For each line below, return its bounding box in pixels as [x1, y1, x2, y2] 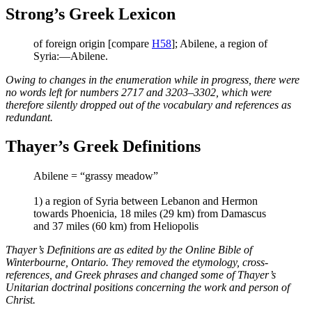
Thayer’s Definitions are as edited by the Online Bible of [6, 244, 252, 256]
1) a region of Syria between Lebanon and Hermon [33, 195, 258, 208]
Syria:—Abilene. [33, 49, 108, 62]
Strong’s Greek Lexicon [6, 4, 175, 23]
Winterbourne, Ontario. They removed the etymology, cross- [6, 256, 268, 269]
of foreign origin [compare [33, 37, 152, 49]
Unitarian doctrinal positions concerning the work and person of [6, 281, 290, 294]
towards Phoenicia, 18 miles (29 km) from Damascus [33, 208, 266, 220]
